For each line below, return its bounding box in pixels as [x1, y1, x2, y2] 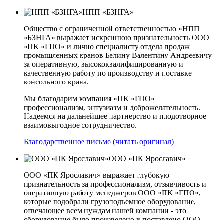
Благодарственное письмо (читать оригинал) [24, 137, 174, 146]
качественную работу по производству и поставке [24, 68, 192, 77]
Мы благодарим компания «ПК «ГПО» [24, 94, 155, 103]
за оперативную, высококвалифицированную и [24, 59, 183, 68]
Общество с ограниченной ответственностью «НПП [24, 24, 200, 33]
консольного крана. [24, 77, 89, 86]
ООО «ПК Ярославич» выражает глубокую [24, 170, 169, 179]
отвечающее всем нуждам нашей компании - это [24, 206, 186, 215]
